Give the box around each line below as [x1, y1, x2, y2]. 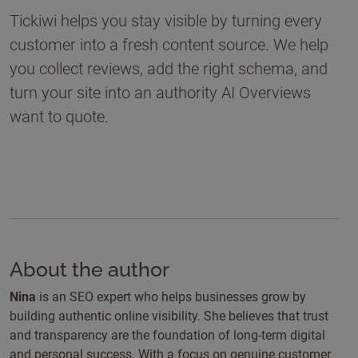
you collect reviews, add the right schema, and [10, 59, 328, 78]
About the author [10, 257, 169, 281]
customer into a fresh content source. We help [10, 35, 328, 54]
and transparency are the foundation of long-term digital [10, 328, 325, 343]
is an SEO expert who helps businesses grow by [36, 289, 306, 304]
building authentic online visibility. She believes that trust [10, 308, 328, 324]
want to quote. [10, 107, 109, 126]
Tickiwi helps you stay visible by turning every [10, 11, 322, 30]
